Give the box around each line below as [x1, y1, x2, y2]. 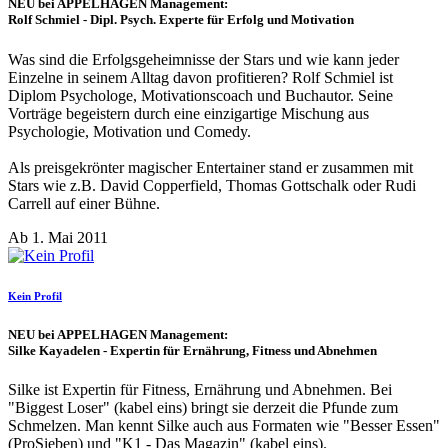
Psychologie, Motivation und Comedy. [8, 122, 251, 140]
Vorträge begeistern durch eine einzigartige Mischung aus [8, 104, 369, 122]
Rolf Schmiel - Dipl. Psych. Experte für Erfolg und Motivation [8, 12, 354, 28]
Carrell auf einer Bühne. [8, 194, 160, 212]
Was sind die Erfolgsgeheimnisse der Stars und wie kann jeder [8, 50, 399, 68]
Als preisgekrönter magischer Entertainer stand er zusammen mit [8, 158, 413, 176]
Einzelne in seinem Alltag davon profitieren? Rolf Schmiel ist [8, 68, 393, 86]
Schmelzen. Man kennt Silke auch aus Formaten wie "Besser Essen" [8, 416, 440, 434]
